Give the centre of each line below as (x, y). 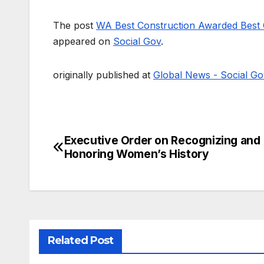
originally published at (103, 75)
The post (75, 26)
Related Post (81, 241)
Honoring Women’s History (136, 154)
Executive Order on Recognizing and (162, 141)
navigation (100, 170)
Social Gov (137, 42)
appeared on (83, 42)
